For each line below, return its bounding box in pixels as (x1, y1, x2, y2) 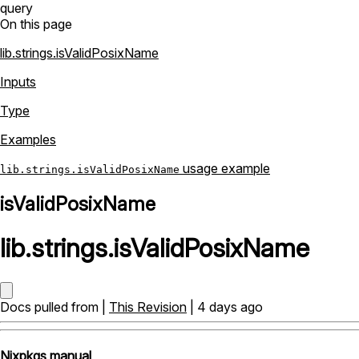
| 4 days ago (187, 298, 263, 315)
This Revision (109, 298, 187, 315)
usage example (179, 160, 270, 176)
